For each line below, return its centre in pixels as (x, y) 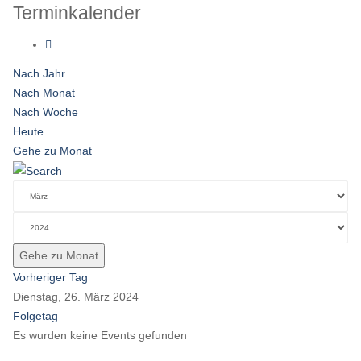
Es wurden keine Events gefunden (100, 336)
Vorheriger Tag (50, 278)
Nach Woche (46, 112)
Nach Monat (44, 93)
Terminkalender (77, 13)
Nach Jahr (39, 73)
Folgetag (35, 316)
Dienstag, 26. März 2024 (76, 297)
